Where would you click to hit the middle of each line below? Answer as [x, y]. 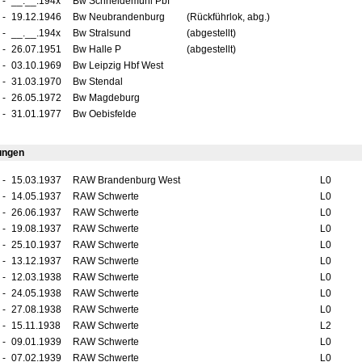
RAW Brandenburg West [126, 180]
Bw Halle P [97, 49]
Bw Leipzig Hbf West [118, 65]
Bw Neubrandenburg [118, 17]
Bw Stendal [97, 82]
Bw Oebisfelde [104, 114]
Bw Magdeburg [106, 98]
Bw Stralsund [101, 33]
